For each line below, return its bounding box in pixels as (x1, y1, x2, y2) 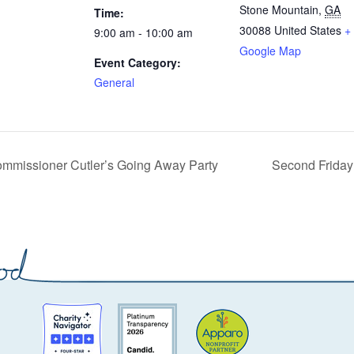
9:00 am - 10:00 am (94, 24, 193, 41)
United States (274, 22, 341, 39)
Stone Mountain (239, 2, 318, 18)
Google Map (239, 43, 301, 59)
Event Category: (94, 55, 181, 71)
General (94, 74, 134, 91)
